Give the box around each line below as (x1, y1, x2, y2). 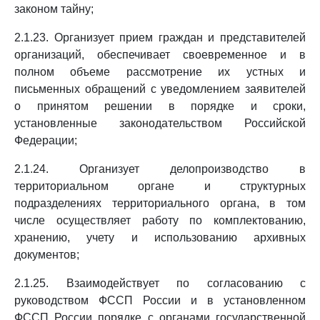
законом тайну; (14, 3, 94, 15)
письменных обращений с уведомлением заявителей (14, 83, 306, 95)
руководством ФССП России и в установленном (14, 294, 306, 306)
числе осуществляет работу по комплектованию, (14, 214, 306, 226)
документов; (14, 249, 79, 261)
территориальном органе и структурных (14, 180, 306, 192)
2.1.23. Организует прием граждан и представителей (14, 31, 306, 44)
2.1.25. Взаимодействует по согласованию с (14, 277, 306, 289)
